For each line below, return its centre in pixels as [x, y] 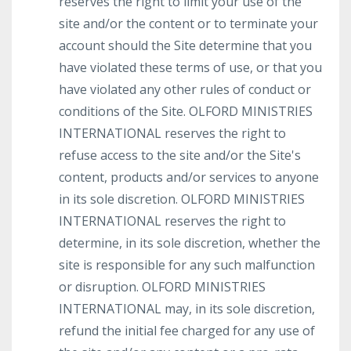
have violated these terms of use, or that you [190, 67]
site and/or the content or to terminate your [188, 24]
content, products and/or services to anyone [189, 177]
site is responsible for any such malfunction [187, 265]
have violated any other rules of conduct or [185, 89]
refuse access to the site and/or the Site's [180, 155]
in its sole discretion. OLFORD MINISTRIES [182, 199]
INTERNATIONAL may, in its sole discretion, [187, 309]
